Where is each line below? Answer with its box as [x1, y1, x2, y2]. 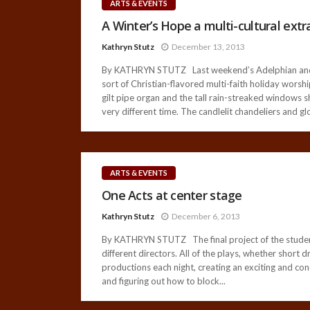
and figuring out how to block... [102, 275, 226, 286]
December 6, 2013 [172, 210, 240, 221]
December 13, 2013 [172, 41, 245, 52]
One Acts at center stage [102, 186, 242, 203]
